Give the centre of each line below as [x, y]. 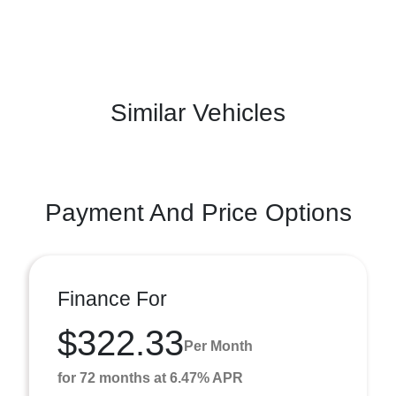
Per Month [218, 346]
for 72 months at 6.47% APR [150, 377]
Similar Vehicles [198, 112]
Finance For [112, 298]
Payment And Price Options [198, 212]
